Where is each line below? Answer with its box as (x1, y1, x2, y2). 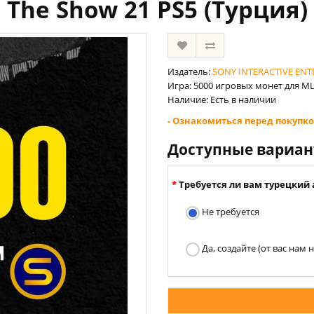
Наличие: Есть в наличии (168, 93, 276, 106)
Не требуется (200, 205, 259, 218)
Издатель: (168, 65, 212, 78)
